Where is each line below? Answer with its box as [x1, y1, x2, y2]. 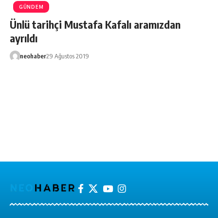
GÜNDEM [19, 3, 44, 10]
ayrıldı [10, 31, 37, 45]
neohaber [19, 52, 46, 60]
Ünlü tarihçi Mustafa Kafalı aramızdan [10, 17, 181, 31]
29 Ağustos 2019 [46, 52, 89, 60]
